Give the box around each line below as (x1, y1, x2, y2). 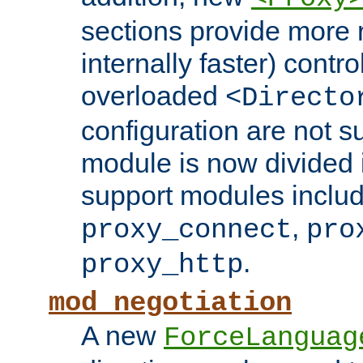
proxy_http (81, 250, 243, 281)
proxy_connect (81, 215, 292, 246)
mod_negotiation (49, 288, 292, 319)
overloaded (81, 80, 225, 112)
